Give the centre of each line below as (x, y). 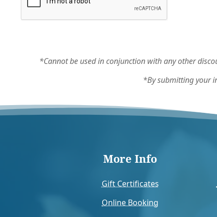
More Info (130, 159)
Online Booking (130, 203)
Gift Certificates (130, 184)
